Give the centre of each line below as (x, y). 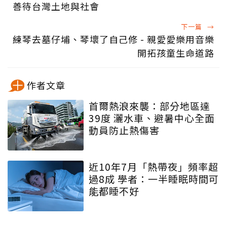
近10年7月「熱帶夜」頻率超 (154, 167)
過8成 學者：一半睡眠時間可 (154, 179)
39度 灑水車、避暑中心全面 (152, 118)
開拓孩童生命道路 (176, 53)
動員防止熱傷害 (124, 130)
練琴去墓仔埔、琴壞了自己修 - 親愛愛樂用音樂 (113, 39)
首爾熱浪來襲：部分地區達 (149, 106)
